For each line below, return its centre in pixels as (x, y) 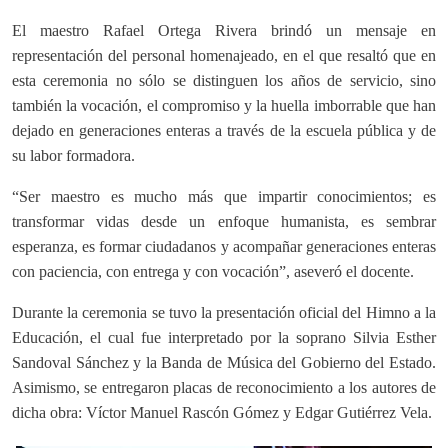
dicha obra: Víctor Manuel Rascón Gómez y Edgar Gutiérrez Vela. (222, 413)
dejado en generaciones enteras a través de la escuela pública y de (224, 131)
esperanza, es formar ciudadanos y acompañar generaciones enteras (224, 247)
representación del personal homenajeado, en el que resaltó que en (224, 56)
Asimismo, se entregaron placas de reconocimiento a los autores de (224, 388)
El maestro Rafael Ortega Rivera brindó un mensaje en (224, 31)
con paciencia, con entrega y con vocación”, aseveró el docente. (213, 272)
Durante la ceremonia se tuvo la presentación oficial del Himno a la (224, 313)
